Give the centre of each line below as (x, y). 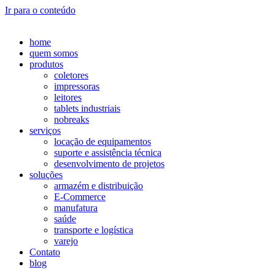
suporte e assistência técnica (108, 153)
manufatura (76, 208)
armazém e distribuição (99, 186)
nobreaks (72, 119)
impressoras (77, 86)
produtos (46, 64)
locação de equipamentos (103, 141)
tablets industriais (87, 108)
